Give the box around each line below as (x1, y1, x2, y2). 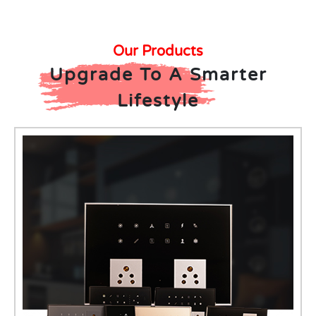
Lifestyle (117, 90, 199, 111)
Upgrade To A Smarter (49, 64, 267, 85)
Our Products (113, 43, 203, 60)
